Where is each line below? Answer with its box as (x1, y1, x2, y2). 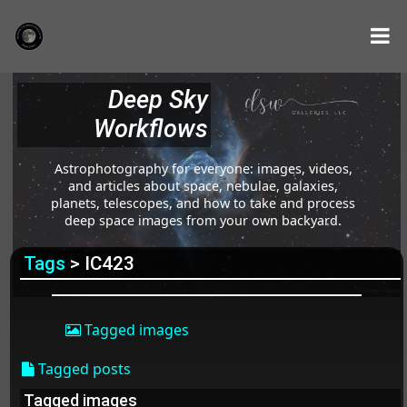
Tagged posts (34, 359, 131, 380)
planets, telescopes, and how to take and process (51, 194, 356, 212)
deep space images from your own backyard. (65, 211, 342, 229)
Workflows (93, 114, 208, 144)
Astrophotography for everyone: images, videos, (54, 159, 352, 177)
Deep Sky (107, 85, 208, 115)
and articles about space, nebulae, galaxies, (68, 176, 339, 194)
